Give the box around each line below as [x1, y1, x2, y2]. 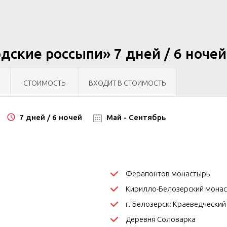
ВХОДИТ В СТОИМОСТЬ [89, 79, 166, 87]
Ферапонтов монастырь [125, 169, 210, 178]
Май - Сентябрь [104, 113, 166, 122]
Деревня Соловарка [125, 215, 196, 223]
